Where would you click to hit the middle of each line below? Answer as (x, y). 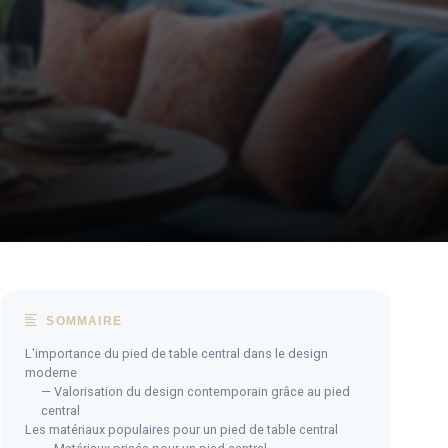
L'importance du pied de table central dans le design (176, 353)
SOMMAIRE (82, 320)
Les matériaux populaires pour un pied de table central (181, 429)
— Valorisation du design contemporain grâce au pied (195, 391)
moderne (51, 372)
